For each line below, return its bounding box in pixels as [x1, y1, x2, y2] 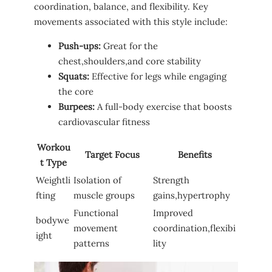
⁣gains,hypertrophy [153, 189, 230, 202]
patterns [73, 237, 109, 250]
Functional [73, 207, 118, 219]
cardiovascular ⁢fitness [58, 115, 150, 127]
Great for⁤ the [101, 39, 158, 52]
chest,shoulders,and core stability [58, 55, 201, 67]
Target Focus [84, 149, 140, 161]
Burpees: [58, 100, 95, 112]
